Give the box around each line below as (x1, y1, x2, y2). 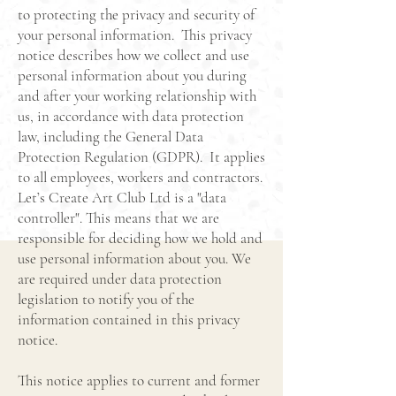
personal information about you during (18, 66, 247, 85)
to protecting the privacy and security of (18, 5, 255, 24)
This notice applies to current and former (18, 371, 260, 390)
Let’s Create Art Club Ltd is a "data (18, 188, 226, 207)
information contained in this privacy (18, 310, 240, 329)
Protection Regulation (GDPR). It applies (18, 148, 265, 166)
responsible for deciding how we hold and (18, 229, 263, 247)
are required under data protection (18, 270, 222, 288)
